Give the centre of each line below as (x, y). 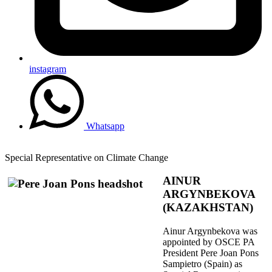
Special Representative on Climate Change (87, 157)
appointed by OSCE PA (209, 242)
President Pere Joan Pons (211, 253)
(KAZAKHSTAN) (208, 208)
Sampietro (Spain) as (202, 264)
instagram (48, 69)
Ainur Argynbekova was (210, 231)
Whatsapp (105, 126)
